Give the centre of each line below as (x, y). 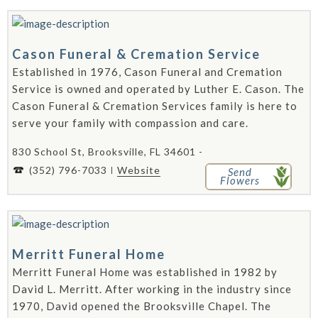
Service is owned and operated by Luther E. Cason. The (158, 89)
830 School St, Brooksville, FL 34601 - (108, 152)
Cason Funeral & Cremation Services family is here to (155, 106)
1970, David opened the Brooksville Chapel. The (142, 306)
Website (139, 170)
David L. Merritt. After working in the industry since (152, 289)
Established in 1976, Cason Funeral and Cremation (147, 72)
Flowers (240, 180)
